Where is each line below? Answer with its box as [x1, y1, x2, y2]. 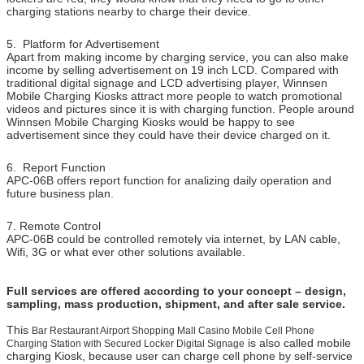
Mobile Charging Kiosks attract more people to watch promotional [6, 89, 342, 102]
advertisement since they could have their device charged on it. [6, 128, 331, 141]
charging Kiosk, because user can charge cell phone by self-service [6, 349, 353, 362]
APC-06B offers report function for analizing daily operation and [6, 173, 331, 187]
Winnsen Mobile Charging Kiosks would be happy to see [6, 115, 295, 128]
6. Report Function [6, 160, 106, 174]
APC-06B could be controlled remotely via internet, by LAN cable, [6, 232, 340, 245]
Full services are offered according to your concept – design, [6, 284, 346, 297]
